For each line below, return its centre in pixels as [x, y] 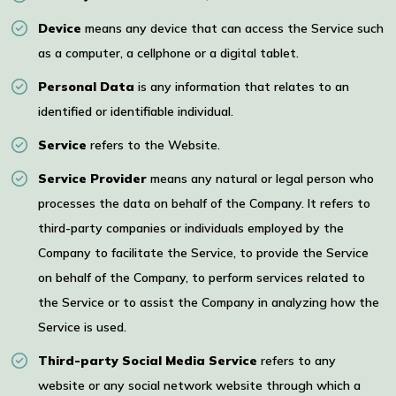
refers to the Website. [153, 145]
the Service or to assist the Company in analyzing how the [209, 303]
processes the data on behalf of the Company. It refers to [204, 204]
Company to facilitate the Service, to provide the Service [203, 253]
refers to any [297, 361]
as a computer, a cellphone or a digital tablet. [168, 53]
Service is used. [82, 327]
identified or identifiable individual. [136, 112]
